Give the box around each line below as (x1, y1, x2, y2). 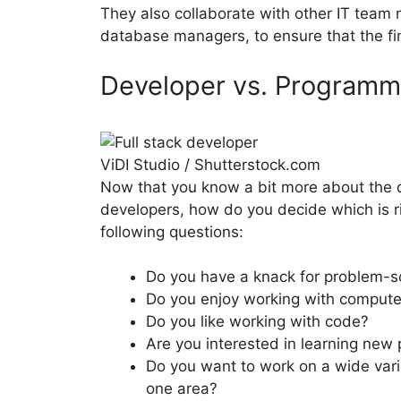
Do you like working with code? (146, 312, 369, 331)
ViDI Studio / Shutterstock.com (100, 155, 320, 174)
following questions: (100, 222, 243, 241)
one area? (146, 380, 218, 398)
